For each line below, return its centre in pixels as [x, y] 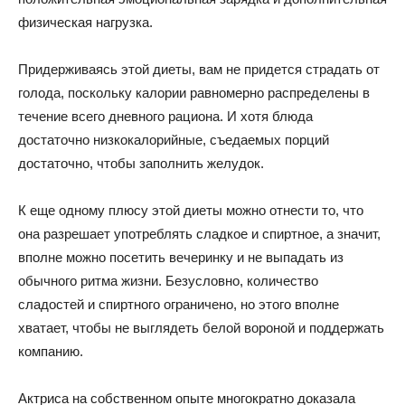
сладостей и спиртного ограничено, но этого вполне [179, 304]
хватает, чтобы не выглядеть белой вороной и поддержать [201, 327]
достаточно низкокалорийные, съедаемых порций [174, 139]
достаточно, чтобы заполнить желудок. [141, 163]
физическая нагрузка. [85, 22]
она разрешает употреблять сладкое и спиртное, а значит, [199, 233]
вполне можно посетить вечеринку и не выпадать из [181, 257]
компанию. [51, 351]
